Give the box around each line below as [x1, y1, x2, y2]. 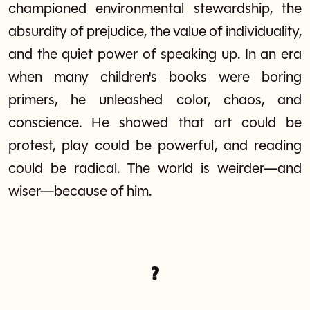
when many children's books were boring [8, 70, 302, 85]
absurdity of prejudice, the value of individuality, [8, 24, 302, 39]
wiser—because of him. [8, 184, 152, 199]
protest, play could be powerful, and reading [8, 138, 302, 154]
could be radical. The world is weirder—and [8, 161, 302, 176]
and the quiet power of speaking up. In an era [8, 47, 302, 62]
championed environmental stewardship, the [8, 1, 302, 17]
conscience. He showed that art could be [8, 116, 302, 131]
